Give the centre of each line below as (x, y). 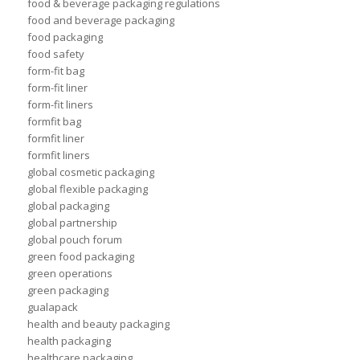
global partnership (72, 223)
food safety (55, 54)
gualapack (52, 307)
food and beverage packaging (100, 20)
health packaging (69, 341)
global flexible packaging (87, 189)
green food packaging (80, 257)
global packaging (68, 206)
